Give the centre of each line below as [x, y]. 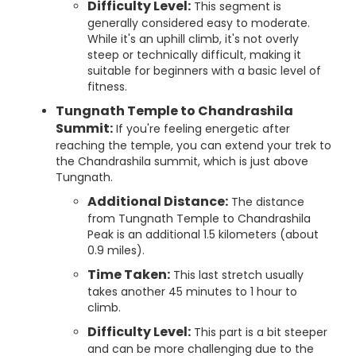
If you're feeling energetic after [201, 129]
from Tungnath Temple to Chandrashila [199, 219]
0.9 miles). [116, 250]
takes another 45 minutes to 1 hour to [192, 292]
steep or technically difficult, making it [194, 55]
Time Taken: [129, 275]
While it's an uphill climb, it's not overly [193, 39]
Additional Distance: [158, 201]
